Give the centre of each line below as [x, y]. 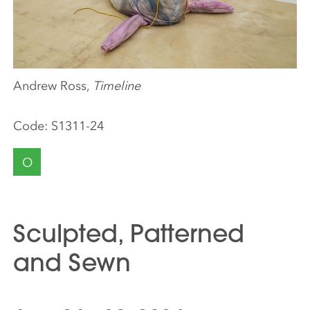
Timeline [117, 85]
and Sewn [72, 262]
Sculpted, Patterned [129, 233]
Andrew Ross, [53, 85]
